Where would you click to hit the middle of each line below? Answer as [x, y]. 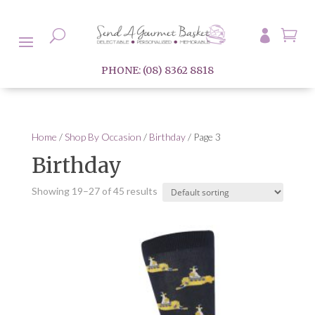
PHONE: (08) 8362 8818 [157, 70]
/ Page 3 [203, 137]
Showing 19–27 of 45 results [94, 191]
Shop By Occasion [103, 137]
